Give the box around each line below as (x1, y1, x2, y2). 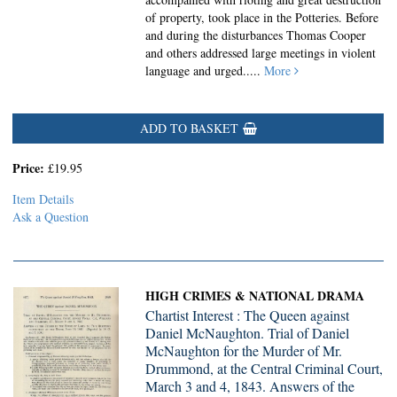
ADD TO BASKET (139, 120, 238, 136)
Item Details (12, 191, 74, 207)
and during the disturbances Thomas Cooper (145, 27, 367, 43)
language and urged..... (145, 62, 265, 79)
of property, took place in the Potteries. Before (145, 9, 379, 26)
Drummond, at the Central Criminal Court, (145, 359, 384, 378)
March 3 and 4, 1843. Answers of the (145, 377, 355, 395)
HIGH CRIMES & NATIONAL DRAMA (145, 286, 365, 305)
